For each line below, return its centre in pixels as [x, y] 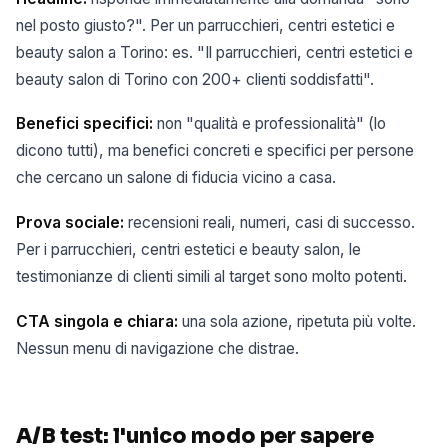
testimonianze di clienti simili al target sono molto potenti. [211, 276]
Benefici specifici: [84, 124]
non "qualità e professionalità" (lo [269, 124]
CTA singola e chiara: [97, 321]
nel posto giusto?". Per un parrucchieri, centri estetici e [205, 25]
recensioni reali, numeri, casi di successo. [269, 222]
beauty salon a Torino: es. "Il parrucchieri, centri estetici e [214, 52]
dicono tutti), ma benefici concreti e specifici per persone [215, 151]
